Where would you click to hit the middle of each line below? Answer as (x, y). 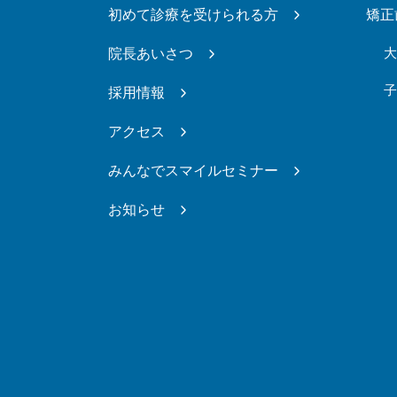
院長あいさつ (151, 53)
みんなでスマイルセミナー (193, 170)
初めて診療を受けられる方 (193, 14)
